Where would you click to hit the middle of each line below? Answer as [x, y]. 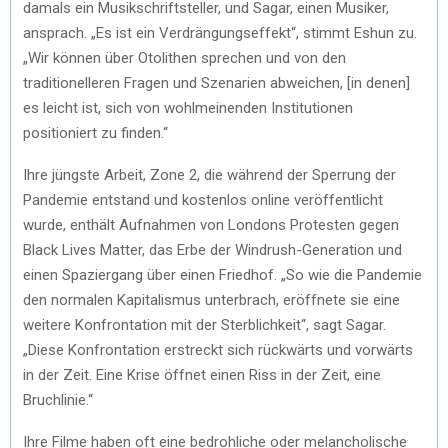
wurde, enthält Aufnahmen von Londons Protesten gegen [211, 224]
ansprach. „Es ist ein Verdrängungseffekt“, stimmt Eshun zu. [220, 32]
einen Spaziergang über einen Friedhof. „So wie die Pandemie [222, 274]
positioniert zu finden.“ [95, 132]
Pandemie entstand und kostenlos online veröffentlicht [203, 199]
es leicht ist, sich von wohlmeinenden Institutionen [188, 107]
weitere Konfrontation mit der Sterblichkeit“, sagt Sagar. [204, 324]
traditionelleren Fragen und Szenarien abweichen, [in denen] [216, 82]
